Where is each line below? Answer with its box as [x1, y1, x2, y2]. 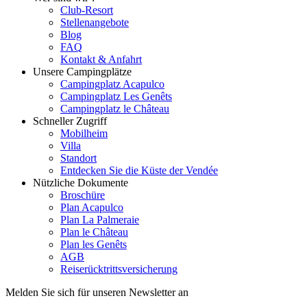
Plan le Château [60, 226, 128, 238]
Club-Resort [60, 4, 113, 16]
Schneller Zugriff [33, 115, 107, 127]
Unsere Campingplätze [33, 66, 132, 78]
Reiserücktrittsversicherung [60, 263, 177, 275]
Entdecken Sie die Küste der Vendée [60, 164, 218, 177]
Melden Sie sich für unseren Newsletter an [5, 286, 188, 299]
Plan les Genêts [60, 238, 127, 251]
